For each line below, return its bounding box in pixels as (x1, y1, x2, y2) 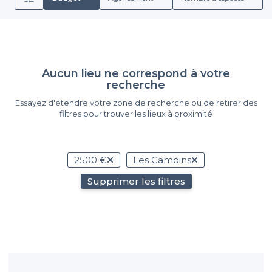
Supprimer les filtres (87, 175, 185, 187)
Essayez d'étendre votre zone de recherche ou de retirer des (15, 98, 257, 107)
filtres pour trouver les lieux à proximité (59, 109, 212, 118)
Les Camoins (133, 154, 191, 166)
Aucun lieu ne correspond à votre (42, 67, 230, 80)
